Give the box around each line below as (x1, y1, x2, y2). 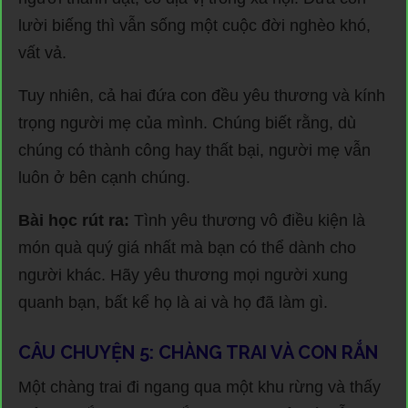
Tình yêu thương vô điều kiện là (129, 210, 365, 229)
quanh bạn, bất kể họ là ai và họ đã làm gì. (18, 292, 328, 311)
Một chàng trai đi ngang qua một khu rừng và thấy (18, 377, 381, 396)
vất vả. (18, 43, 66, 62)
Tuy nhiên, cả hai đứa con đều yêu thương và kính (18, 86, 385, 105)
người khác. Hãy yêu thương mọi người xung (18, 265, 348, 284)
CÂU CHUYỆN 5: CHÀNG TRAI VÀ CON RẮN (18, 341, 378, 363)
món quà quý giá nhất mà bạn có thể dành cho (18, 238, 356, 257)
